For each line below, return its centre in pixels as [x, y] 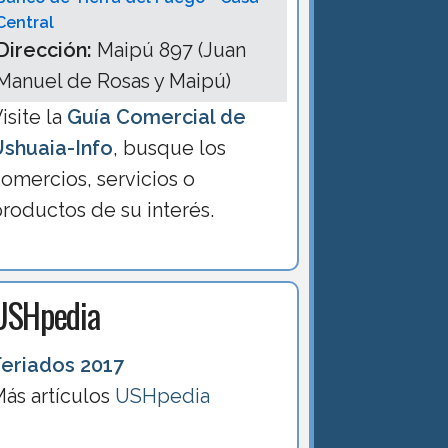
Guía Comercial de [157, 117]
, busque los [170, 148]
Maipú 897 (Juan [169, 50]
